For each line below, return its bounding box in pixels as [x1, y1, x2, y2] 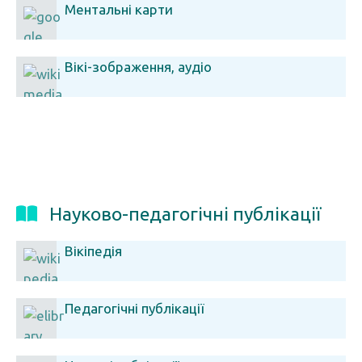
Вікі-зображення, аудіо [65, 59, 212, 74]
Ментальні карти [65, 2, 173, 17]
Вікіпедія [65, 243, 122, 259]
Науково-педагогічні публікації [49, 204, 321, 224]
